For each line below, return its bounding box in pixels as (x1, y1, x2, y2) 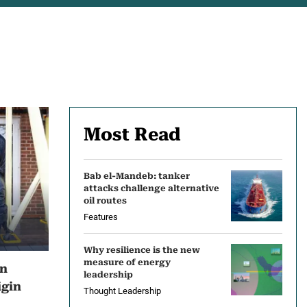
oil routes (84, 196, 127, 206)
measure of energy (84, 258, 171, 267)
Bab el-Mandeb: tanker (84, 171, 190, 181)
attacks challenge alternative (84, 184, 219, 193)
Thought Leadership (84, 286, 161, 296)
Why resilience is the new (84, 245, 200, 255)
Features (84, 212, 118, 222)
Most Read (84, 124, 181, 145)
